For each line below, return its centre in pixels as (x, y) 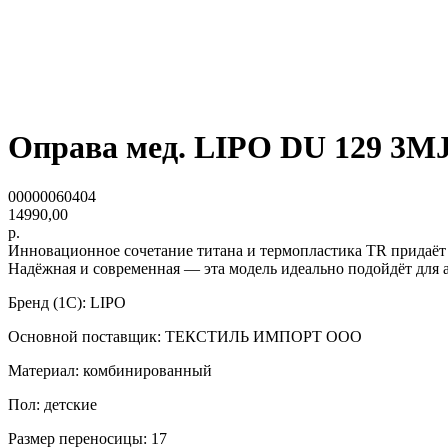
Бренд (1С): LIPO (67, 302)
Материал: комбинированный (110, 370)
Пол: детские (52, 404)
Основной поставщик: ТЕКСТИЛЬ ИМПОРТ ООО (185, 336)
